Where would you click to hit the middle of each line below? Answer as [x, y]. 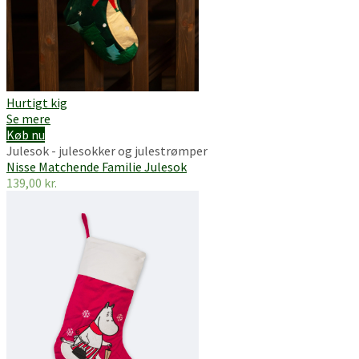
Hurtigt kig [37, 102]
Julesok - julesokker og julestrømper [107, 150]
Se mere [28, 118]
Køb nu [26, 134]
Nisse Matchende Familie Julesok [97, 166]
